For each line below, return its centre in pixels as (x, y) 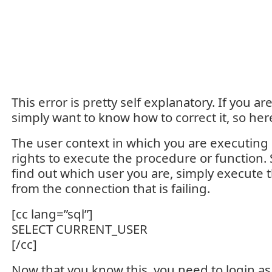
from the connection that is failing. (111, 188)
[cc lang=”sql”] (52, 214)
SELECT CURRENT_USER (80, 229)
